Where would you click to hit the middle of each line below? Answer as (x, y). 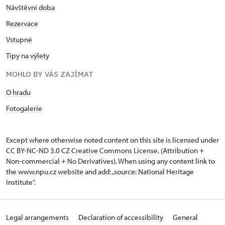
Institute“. (21, 182)
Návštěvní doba (30, 7)
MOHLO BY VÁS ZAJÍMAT (50, 74)
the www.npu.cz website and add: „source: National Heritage (100, 172)
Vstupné (19, 39)
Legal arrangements (38, 217)
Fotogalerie (24, 108)
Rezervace (22, 23)
